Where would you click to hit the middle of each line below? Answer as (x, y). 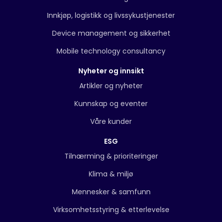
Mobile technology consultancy (111, 51)
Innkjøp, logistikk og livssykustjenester (111, 15)
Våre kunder (111, 121)
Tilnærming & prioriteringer (111, 156)
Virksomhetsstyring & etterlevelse (111, 210)
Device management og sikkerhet (111, 33)
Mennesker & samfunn (111, 192)
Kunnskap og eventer (111, 104)
